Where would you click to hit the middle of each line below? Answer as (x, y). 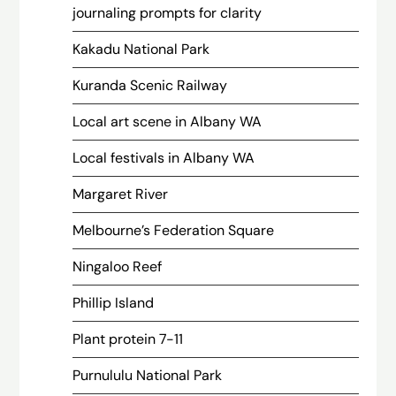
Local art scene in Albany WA (168, 122)
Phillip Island (114, 303)
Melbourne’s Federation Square (174, 230)
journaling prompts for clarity (168, 13)
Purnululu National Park (148, 375)
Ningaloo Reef (118, 267)
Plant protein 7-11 (128, 339)
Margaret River (121, 194)
